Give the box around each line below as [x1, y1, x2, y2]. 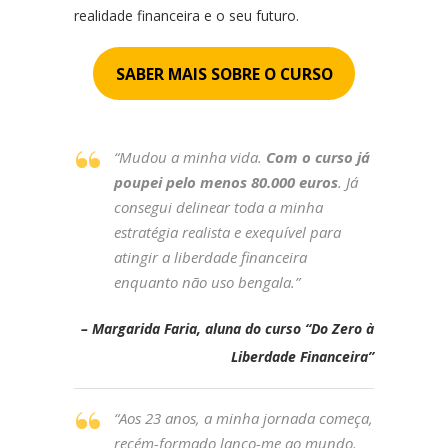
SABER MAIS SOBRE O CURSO [115, 62, 333, 85]
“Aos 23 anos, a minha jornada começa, [114, 408, 373, 428]
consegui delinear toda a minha [114, 197, 323, 217]
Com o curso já [266, 147, 370, 167]
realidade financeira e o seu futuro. [74, 6, 299, 25]
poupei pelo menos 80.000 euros [114, 172, 338, 192]
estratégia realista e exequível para [114, 222, 341, 242]
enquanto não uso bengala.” [114, 272, 300, 292]
